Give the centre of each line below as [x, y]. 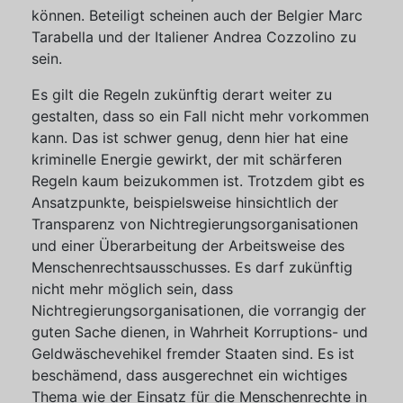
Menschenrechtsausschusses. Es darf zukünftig [192, 267]
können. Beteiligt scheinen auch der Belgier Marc [197, 15]
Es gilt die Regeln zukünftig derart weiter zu [182, 94]
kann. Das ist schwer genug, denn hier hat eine [190, 138]
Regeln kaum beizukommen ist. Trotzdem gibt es [198, 181]
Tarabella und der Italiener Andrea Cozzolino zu [194, 37]
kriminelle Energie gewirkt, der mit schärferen [187, 159]
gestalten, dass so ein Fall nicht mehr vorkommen [200, 116]
